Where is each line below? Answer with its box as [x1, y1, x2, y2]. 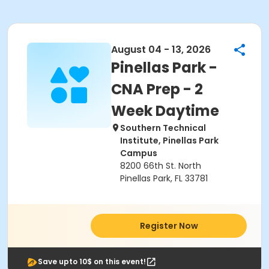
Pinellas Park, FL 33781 [120, 172, 208, 184]
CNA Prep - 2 [111, 79, 203, 99]
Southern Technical [120, 122, 206, 134]
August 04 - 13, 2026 [111, 43, 211, 56]
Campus [120, 147, 157, 159]
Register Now [139, 220, 198, 232]
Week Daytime [111, 101, 219, 121]
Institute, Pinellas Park [120, 134, 219, 147]
